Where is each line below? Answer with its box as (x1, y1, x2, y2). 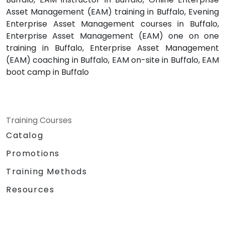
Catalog (6, 130, 44, 142)
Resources (6, 184, 55, 196)
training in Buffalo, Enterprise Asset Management (6, 42, 219, 54)
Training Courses (6, 115, 72, 127)
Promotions (6, 148, 60, 160)
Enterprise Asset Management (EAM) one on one (6, 30, 219, 42)
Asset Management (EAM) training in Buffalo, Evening (6, 6, 219, 18)
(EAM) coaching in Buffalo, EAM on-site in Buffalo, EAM (6, 54, 219, 66)
